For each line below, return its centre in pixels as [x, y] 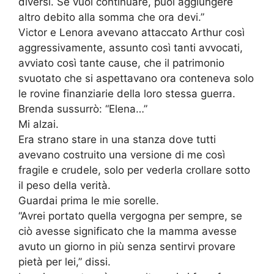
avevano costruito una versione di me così [122, 155]
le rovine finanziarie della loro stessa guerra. [127, 94]
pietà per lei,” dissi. [65, 262]
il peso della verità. [65, 186]
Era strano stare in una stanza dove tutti [117, 140]
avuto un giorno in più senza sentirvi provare [127, 247]
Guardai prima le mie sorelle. [89, 201]
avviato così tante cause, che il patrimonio [121, 63]
